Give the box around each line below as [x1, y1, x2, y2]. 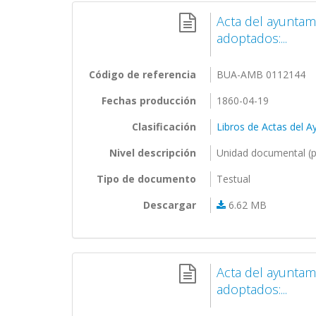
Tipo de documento [97, 172, 196, 186]
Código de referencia [89, 68, 196, 81]
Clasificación [132, 120, 196, 133]
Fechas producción [102, 94, 196, 107]
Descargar [143, 198, 196, 212]
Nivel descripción [109, 146, 196, 159]
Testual [217, 172, 251, 186]
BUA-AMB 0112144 [217, 68, 306, 81]
